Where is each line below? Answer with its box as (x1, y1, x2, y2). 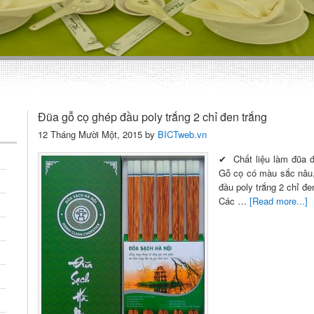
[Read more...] (250, 194, 308, 207)
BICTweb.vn (158, 128, 207, 141)
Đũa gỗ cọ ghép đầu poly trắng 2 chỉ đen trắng (38, 109, 267, 125)
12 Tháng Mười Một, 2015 (38, 128, 142, 141)
